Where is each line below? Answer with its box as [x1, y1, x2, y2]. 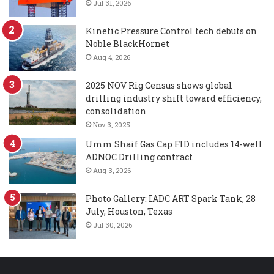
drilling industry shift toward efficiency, [86, 92, 262, 104]
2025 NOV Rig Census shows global [86, 79, 232, 91]
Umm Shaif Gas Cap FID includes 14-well [86, 138, 262, 150]
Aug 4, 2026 [93, 52, 130, 62]
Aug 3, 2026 [93, 165, 131, 175]
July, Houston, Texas [86, 205, 172, 217]
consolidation [86, 105, 146, 117]
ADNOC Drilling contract [86, 150, 193, 163]
